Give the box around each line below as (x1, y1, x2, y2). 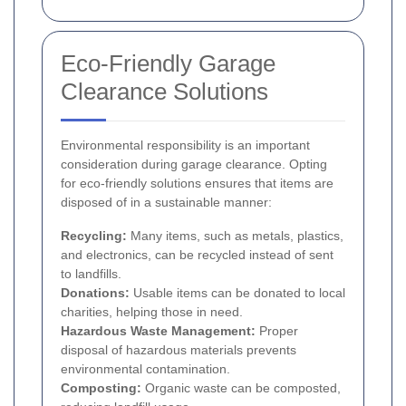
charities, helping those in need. (61, 304, 243, 320)
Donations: (61, 285, 130, 301)
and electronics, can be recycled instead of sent (61, 247, 333, 263)
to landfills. (61, 266, 121, 282)
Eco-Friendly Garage (61, 50, 275, 78)
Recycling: (61, 228, 127, 244)
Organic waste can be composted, (141, 381, 341, 396)
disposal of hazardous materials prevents (61, 343, 296, 358)
